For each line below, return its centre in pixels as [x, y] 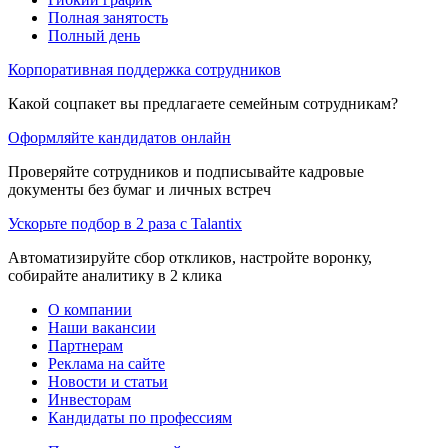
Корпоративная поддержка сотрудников [144, 69]
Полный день [94, 35]
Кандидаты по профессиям [140, 417]
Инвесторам [89, 399]
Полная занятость [108, 17]
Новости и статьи [108, 381]
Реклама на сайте [106, 363]
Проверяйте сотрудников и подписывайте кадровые [186, 171]
